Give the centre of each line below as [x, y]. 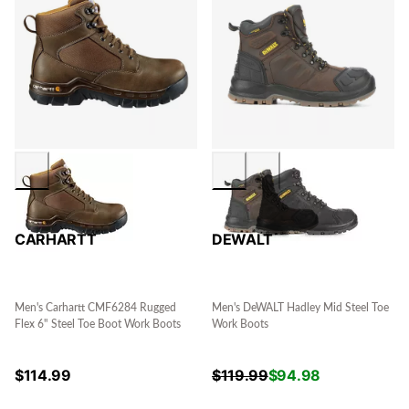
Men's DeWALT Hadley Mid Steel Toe [300, 308]
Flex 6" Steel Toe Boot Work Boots [98, 325]
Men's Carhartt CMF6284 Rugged [95, 308]
